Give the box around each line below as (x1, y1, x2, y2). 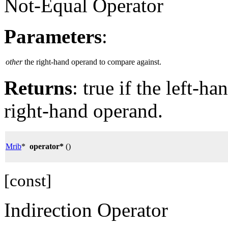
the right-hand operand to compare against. (24, 58, 161, 67)
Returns (4, 77, 72, 99)
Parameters (4, 25, 102, 48)
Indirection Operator (4, 199, 168, 221)
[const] (4, 172, 51, 190)
